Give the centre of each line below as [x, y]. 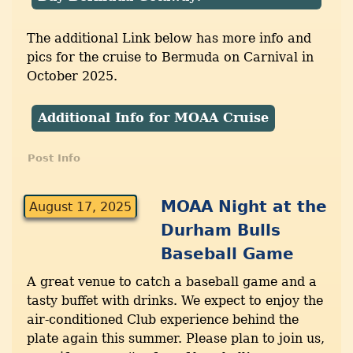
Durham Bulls [221, 230]
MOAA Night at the [244, 207]
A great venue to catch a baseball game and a [172, 282]
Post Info [54, 158]
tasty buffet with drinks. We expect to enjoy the [175, 301]
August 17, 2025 [81, 207]
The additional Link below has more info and [169, 38]
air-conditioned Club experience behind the [163, 320]
